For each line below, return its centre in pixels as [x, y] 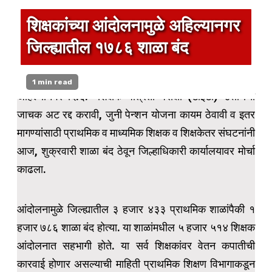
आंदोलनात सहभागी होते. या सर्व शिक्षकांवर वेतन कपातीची [136, 246]
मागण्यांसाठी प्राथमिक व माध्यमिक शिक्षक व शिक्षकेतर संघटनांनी [136, 133]
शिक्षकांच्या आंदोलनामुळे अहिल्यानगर [133, 26]
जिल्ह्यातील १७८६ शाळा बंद [107, 48]
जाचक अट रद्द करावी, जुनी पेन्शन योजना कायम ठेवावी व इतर [136, 115]
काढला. [32, 169]
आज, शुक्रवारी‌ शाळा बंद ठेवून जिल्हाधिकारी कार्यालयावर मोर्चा [136, 151]
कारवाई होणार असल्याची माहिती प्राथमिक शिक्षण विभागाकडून [136, 264]
